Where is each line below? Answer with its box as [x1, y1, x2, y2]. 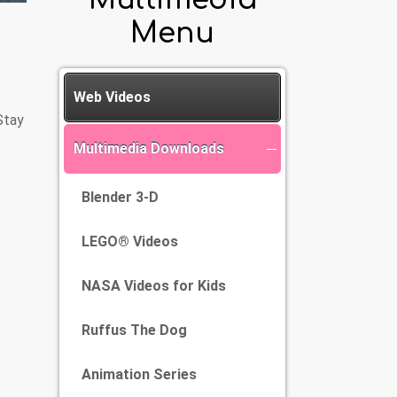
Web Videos [74, 89, 151, 105]
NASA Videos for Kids [82, 277, 226, 294]
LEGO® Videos [82, 233, 178, 250]
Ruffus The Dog [82, 322, 187, 339]
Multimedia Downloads [74, 140, 224, 157]
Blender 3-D [82, 189, 159, 206]
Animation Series [82, 366, 197, 383]
